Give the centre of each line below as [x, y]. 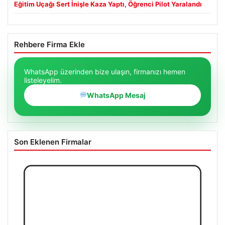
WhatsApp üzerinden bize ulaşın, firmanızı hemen [105, 71]
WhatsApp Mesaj [117, 95]
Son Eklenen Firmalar [53, 142]
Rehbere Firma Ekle [49, 44]
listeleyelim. [43, 80]
